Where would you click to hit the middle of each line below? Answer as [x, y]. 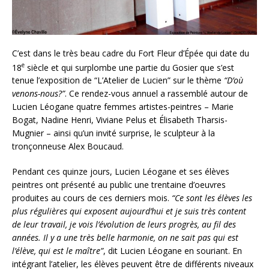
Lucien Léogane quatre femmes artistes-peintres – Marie [123, 107]
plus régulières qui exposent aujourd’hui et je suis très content [129, 211]
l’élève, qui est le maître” [58, 251]
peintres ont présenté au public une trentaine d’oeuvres [119, 185]
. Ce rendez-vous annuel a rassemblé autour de [156, 94]
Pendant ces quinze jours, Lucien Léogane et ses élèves [121, 172]
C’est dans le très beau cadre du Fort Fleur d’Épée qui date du [131, 53]
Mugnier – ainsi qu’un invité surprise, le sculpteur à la [113, 133]
